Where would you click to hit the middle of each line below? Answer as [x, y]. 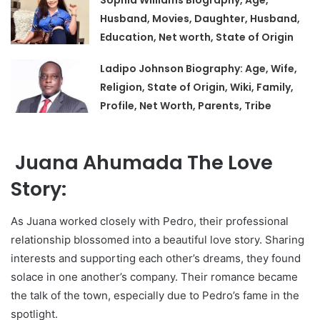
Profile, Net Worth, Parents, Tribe [186, 106]
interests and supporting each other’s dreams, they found [156, 258]
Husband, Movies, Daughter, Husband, [200, 19]
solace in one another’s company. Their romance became [154, 276]
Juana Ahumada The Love [142, 163]
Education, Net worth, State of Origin [197, 37]
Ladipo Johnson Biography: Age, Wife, [199, 69]
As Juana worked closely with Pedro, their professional [150, 221]
